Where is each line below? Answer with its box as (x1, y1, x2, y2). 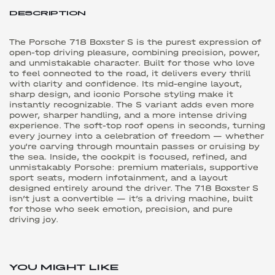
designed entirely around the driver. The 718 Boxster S (9, 183, 258, 193)
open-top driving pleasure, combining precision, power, (9, 47, 260, 57)
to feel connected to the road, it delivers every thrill (9, 68, 250, 78)
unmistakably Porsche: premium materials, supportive (9, 162, 258, 172)
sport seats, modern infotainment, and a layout (9, 172, 228, 182)
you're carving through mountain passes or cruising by (9, 141, 260, 151)
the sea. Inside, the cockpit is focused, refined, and (9, 152, 247, 161)
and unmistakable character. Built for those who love (9, 58, 255, 68)
